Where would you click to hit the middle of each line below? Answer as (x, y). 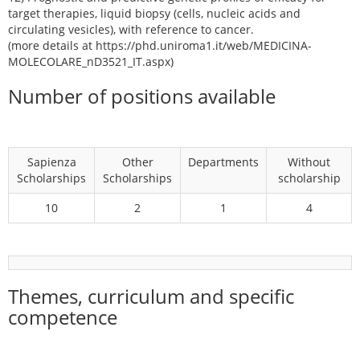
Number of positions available (142, 96)
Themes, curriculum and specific (151, 296)
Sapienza (51, 162)
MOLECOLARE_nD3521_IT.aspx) (91, 61)
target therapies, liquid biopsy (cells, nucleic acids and (154, 13)
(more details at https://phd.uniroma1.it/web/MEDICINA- (160, 45)
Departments (223, 162)
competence (63, 317)
